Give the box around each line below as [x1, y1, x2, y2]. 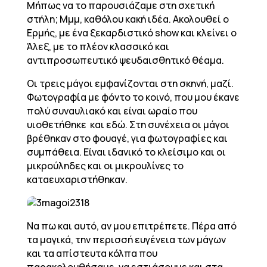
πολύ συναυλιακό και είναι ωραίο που [26, 104, 197, 117]
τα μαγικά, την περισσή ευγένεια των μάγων [26, 233, 226, 246]
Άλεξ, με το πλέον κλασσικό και [26, 40, 169, 53]
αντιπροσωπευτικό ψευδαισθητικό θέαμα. [26, 54, 224, 67]
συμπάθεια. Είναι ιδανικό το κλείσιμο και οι [26, 145, 226, 159]
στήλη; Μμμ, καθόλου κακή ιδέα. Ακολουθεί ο [26, 13, 229, 26]
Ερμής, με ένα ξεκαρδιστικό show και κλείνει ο [26, 26, 237, 39]
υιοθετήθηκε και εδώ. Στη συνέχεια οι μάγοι [26, 118, 229, 131]
